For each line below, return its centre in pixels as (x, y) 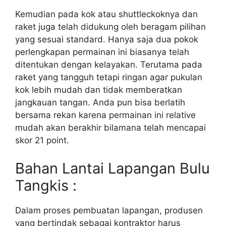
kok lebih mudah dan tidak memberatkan (99, 90)
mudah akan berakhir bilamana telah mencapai (110, 128)
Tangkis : (46, 185)
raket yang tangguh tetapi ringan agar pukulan (109, 77)
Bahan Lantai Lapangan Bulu (112, 168)
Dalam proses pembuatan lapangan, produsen (109, 210)
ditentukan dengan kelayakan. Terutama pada (109, 65)
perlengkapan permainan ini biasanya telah (102, 52)
